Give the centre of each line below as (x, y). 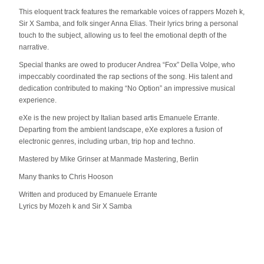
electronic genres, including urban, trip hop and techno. (107, 141)
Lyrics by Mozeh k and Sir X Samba (75, 206)
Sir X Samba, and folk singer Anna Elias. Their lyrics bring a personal (128, 24)
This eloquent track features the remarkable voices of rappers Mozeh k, (132, 12)
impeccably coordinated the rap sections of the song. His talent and (126, 77)
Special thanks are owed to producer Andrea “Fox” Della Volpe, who (127, 65)
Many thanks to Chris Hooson (66, 177)
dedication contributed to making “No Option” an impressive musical (127, 88)
